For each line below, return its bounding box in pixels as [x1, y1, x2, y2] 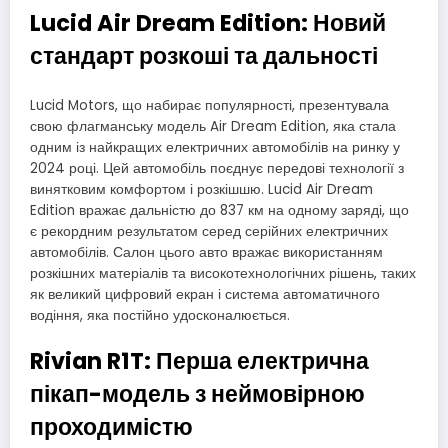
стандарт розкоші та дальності [30, 39, 378, 72]
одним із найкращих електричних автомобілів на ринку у [30, 138, 400, 158]
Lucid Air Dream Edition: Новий [30, 6, 386, 39]
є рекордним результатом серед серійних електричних [30, 222, 388, 242]
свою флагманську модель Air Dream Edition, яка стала [30, 117, 396, 137]
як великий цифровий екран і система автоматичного [30, 285, 380, 305]
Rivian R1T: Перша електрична [30, 345, 369, 378]
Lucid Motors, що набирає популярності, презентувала [30, 96, 389, 116]
